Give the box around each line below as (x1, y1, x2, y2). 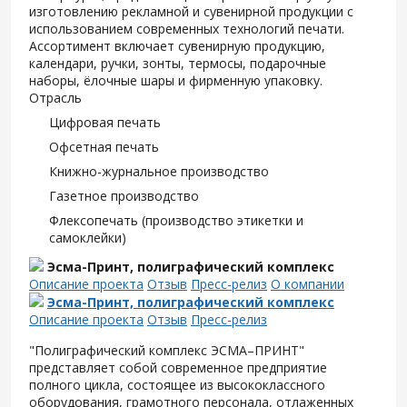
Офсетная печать (49, 138, 159, 155)
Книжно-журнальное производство (49, 163, 269, 180)
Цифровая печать (49, 114, 161, 131)
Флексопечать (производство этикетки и (49, 212, 303, 229)
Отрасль (29, 89, 82, 106)
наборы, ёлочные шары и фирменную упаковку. (29, 72, 323, 89)
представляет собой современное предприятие (29, 359, 327, 376)
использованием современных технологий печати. (29, 20, 344, 37)
